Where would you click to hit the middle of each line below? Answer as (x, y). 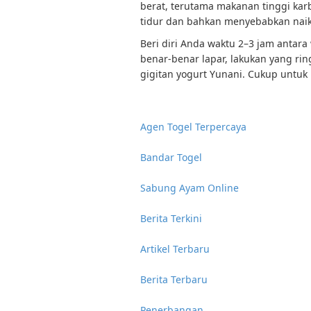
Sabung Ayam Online (190, 188)
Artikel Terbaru (175, 249)
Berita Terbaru (174, 279)
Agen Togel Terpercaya (193, 127)
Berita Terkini (171, 218)
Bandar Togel (171, 157)
